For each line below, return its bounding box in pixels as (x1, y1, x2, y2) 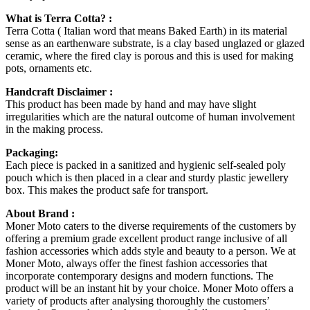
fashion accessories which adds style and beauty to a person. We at (6, 245, 295, 257)
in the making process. (6, 123, 103, 136)
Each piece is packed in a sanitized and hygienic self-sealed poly (6, 159, 286, 172)
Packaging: (6, 147, 58, 159)
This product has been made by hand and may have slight (6, 98, 256, 111)
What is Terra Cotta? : (6, 12, 112, 25)
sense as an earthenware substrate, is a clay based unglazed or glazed (6, 37, 304, 50)
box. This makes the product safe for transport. (6, 184, 208, 197)
